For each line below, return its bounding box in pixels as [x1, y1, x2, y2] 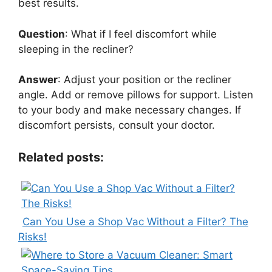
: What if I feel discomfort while [65, 27, 217, 40]
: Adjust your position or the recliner [58, 73, 231, 86]
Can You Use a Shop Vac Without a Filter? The [22, 216, 248, 228]
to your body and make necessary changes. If [18, 104, 241, 117]
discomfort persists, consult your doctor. [18, 119, 215, 132]
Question [18, 27, 65, 40]
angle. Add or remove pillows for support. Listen [18, 89, 253, 101]
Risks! [18, 231, 47, 243]
